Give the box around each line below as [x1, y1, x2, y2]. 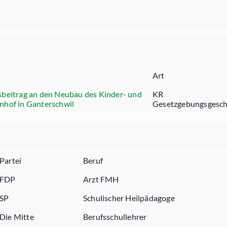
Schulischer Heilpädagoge [83, 193, 175, 203]
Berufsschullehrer [83, 212, 147, 221]
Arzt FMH [83, 174, 119, 184]
